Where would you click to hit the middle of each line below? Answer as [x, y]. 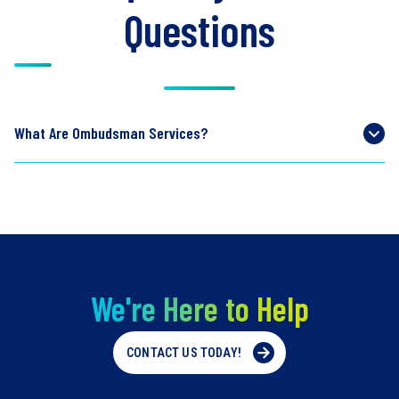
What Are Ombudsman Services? [111, 133]
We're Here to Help [199, 309]
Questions [199, 29]
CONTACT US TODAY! [184, 353]
